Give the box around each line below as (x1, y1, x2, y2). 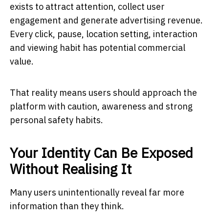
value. (10, 55, 34, 67)
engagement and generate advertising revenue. (10, 14, 203, 26)
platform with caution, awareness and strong (10, 100, 193, 112)
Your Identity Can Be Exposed (10, 143, 193, 162)
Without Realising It (10, 159, 131, 178)
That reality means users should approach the (10, 87, 197, 98)
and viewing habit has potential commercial (10, 42, 185, 53)
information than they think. (10, 200, 124, 212)
